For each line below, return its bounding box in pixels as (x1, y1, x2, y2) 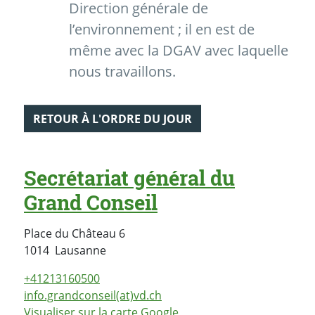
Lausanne (55, 243, 106, 259)
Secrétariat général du (24, 164, 235, 191)
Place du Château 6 (24, 226, 125, 242)
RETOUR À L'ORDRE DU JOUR (33, 110, 192, 127)
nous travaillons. (69, 62, 176, 82)
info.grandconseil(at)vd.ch (24, 288, 162, 304)
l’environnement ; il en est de (69, 20, 255, 39)
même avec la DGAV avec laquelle (69, 41, 288, 60)
